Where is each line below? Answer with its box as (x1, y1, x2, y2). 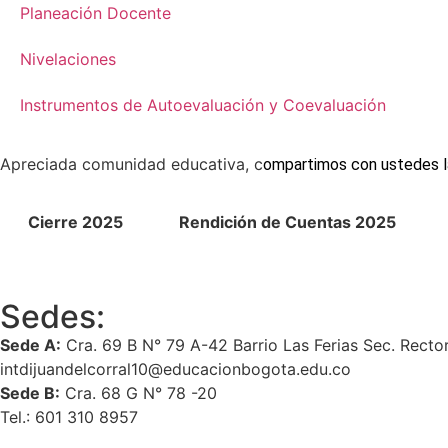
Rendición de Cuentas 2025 (179, 211, 396, 232)
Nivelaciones (20, 48, 116, 69)
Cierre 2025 (28, 211, 123, 232)
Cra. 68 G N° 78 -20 (60, 382, 217, 403)
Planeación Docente (20, 2, 171, 23)
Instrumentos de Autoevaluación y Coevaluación (20, 94, 386, 115)
